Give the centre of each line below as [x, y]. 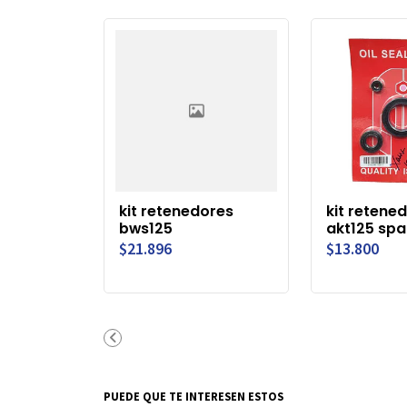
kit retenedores [176, 211]
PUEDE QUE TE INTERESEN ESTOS [194, 396]
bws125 [146, 228]
